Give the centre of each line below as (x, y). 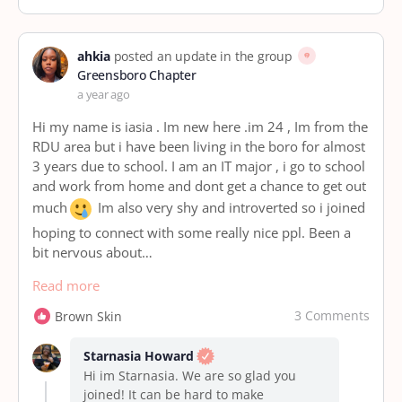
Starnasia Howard (139, 355)
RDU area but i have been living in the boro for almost (199, 146)
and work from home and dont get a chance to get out (199, 185)
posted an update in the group (203, 56)
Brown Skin (88, 316)
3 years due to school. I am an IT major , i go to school (199, 166)
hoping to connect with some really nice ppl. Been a (192, 232)
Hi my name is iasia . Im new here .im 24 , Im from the (200, 126)
